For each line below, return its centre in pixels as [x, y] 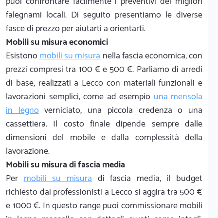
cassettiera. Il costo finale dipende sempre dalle [104, 124]
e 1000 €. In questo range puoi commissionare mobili [104, 206]
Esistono [23, 56]
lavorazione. [28, 151]
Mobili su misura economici [57, 42]
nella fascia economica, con [152, 56]
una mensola [178, 97]
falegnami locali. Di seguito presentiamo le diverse [104, 15]
